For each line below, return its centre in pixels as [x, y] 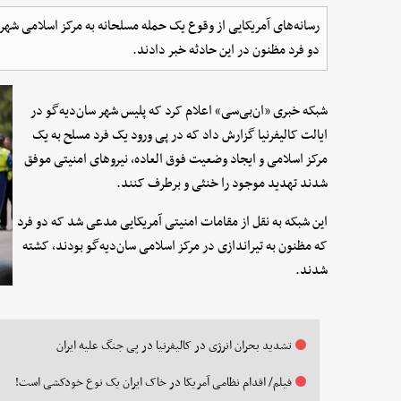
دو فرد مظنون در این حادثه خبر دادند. [226, 50]
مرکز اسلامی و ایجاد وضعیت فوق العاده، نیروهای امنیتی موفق [176, 159]
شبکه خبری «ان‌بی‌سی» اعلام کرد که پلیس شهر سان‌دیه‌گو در [179, 111]
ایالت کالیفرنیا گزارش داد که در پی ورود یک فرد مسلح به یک [180, 135]
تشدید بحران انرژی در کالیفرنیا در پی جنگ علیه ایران [174, 346]
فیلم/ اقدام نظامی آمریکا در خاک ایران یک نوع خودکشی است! [153, 382]
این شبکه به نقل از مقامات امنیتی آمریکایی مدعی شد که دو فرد [173, 222]
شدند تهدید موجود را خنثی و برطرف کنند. [222, 183]
